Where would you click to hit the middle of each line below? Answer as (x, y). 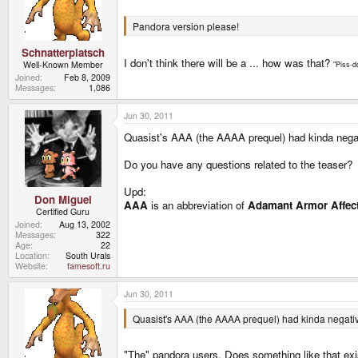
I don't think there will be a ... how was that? (229, 62)
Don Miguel (63, 199)
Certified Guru (63, 211)
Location (31, 255)
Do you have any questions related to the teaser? (238, 165)
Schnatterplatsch (63, 53)
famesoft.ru (89, 265)
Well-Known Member (63, 65)
